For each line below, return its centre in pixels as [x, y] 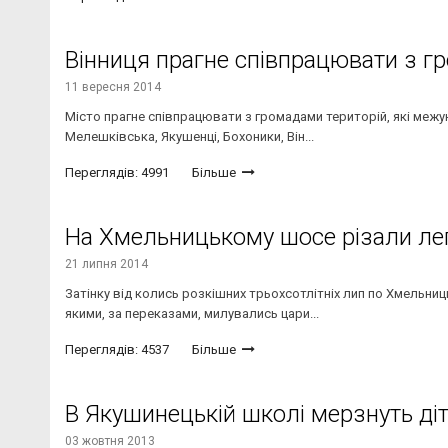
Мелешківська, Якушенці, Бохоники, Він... [189, 137]
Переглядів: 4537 [117, 350]
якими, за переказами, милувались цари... [192, 314]
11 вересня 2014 [113, 87]
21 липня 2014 [106, 264]
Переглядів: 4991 [117, 173]
